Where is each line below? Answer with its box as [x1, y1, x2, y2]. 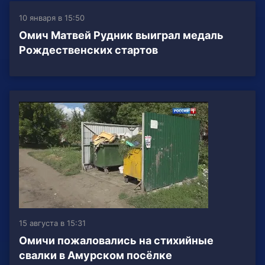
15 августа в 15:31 [19, 218, 86, 228]
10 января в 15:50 [19, 13, 85, 23]
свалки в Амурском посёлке [19, 249, 172, 262]
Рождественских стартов [19, 44, 158, 57]
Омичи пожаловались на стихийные [19, 234, 214, 247]
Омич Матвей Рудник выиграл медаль [19, 29, 224, 42]
